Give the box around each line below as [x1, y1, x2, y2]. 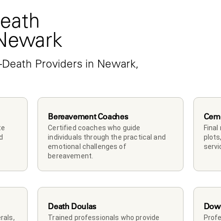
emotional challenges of [48, 143, 126, 150]
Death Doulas [48, 201, 96, 211]
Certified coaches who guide [48, 124, 141, 132]
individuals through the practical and [48, 133, 166, 141]
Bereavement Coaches [48, 111, 128, 121]
